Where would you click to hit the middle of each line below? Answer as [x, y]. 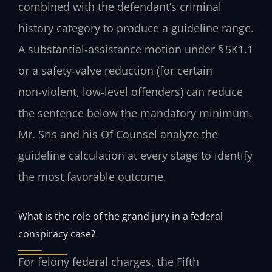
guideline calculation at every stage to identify [135, 156]
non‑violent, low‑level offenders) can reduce [131, 92]
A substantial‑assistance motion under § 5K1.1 [136, 49]
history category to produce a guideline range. [136, 28]
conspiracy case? [57, 233]
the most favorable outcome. [92, 177]
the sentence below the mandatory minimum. [135, 113]
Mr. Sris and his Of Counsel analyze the [118, 134]
